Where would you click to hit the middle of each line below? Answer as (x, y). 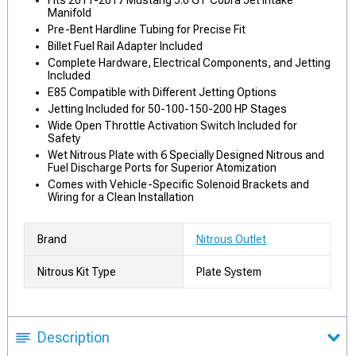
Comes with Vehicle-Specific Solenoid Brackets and (178, 184)
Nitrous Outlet (231, 239)
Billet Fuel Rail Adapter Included (125, 46)
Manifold (70, 13)
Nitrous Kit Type (77, 272)
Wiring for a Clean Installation (121, 197)
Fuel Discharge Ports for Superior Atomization (162, 168)
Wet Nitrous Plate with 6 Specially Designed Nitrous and (186, 155)
